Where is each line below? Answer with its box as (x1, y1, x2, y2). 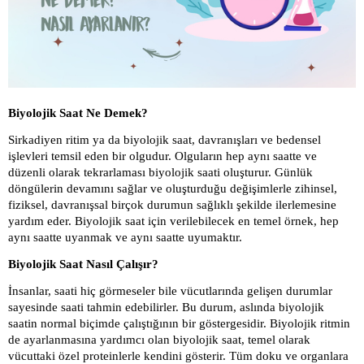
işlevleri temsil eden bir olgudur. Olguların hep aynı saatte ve (8, 149, 317, 162)
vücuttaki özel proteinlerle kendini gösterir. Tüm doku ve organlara (8, 349, 349, 362)
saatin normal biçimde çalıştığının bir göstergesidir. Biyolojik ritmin (8, 316, 350, 330)
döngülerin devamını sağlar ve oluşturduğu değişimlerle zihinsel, (8, 181, 337, 195)
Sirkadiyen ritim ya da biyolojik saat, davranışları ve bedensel (8, 132, 321, 146)
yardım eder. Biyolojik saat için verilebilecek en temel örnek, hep (8, 214, 339, 227)
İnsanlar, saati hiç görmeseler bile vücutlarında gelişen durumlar (8, 284, 332, 297)
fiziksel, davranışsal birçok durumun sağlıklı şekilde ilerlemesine (8, 197, 336, 211)
